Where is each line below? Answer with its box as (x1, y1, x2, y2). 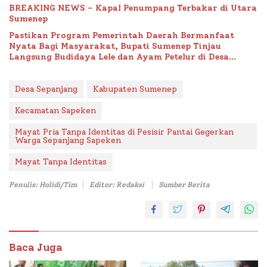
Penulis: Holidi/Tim (9, 181, 77, 190)
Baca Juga (9, 241, 62, 254)
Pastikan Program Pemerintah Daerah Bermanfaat (9, 30, 234, 41)
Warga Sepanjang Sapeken (15, 135, 121, 146)
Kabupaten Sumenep (93, 84, 177, 95)
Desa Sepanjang (15, 84, 77, 95)
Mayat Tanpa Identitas (15, 157, 107, 167)
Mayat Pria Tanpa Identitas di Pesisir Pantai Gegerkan (15, 127, 234, 138)
